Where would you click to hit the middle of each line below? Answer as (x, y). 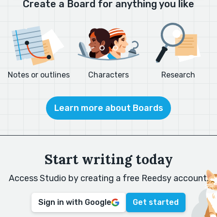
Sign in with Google (75, 202)
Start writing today (108, 160)
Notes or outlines (39, 75)
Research (178, 75)
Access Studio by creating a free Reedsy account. (108, 178)
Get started (156, 202)
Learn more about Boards (108, 108)
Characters (108, 75)
